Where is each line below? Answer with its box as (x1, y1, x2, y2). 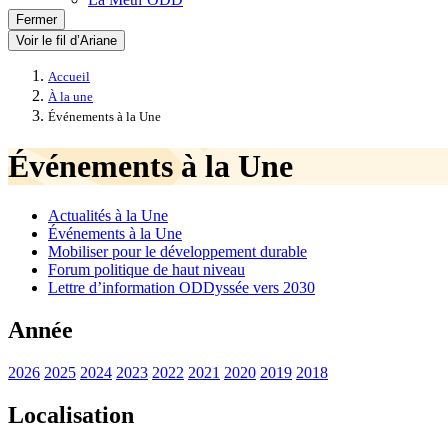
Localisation (8, 401, 134, 428)
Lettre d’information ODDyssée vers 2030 (48, 278, 315, 296)
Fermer (16, 12, 57, 27)
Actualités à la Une (48, 206, 168, 224)
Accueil (48, 70, 90, 84)
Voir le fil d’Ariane (16, 33, 117, 48)
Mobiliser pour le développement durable (48, 242, 307, 260)
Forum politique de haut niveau (48, 260, 245, 278)
